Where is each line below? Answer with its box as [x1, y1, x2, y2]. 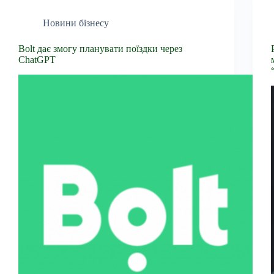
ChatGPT [18, 54, 56, 65]
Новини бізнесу [43, 17, 109, 28]
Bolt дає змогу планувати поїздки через [18, 43, 182, 54]
